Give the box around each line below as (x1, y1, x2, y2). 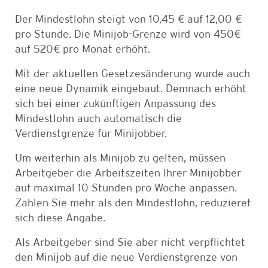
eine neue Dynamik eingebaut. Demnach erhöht (15, 84, 246, 95)
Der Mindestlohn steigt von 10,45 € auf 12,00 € (15, 15, 242, 25)
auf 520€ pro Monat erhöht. (15, 45, 151, 55)
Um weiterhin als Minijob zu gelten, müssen (15, 154, 226, 164)
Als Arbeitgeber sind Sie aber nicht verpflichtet (15, 238, 245, 248)
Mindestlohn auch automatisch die (15, 114, 182, 124)
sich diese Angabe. (15, 214, 105, 224)
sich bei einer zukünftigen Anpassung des (15, 99, 216, 109)
